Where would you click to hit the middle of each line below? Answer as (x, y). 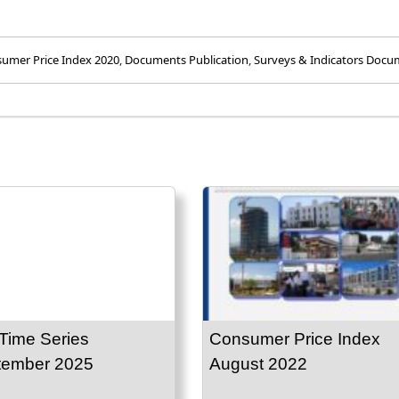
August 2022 (258, 364)
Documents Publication (187, 60)
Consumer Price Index (295, 339)
